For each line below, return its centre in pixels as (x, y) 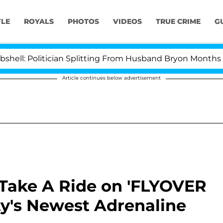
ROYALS (39, 22)
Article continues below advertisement (111, 78)
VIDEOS (127, 22)
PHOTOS (83, 22)
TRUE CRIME (178, 22)
